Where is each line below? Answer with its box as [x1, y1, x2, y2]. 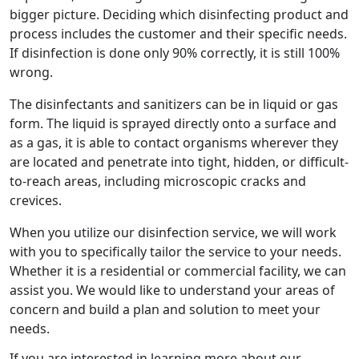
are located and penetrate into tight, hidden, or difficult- [10, 152, 349, 171]
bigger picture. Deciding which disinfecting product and [10, 5, 349, 23]
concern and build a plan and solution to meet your [10, 300, 321, 318]
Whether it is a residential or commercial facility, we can [10, 261, 346, 280]
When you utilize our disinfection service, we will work [10, 223, 337, 241]
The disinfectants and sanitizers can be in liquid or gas [10, 95, 338, 113]
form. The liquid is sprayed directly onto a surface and [10, 114, 337, 132]
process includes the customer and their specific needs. [10, 24, 347, 42]
